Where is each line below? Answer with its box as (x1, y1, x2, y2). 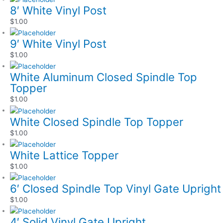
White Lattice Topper (10, 148, 118, 162)
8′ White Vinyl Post (10, 3, 107, 17)
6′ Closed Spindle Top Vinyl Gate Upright (10, 182, 221, 196)
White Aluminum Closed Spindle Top (10, 70, 197, 84)
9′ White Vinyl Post (10, 37, 107, 51)
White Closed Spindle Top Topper (10, 114, 183, 128)
